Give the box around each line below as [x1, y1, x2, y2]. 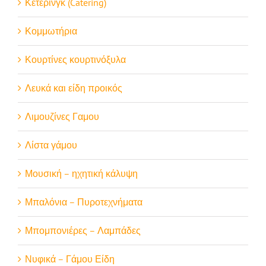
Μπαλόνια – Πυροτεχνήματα [25, 195, 142, 208]
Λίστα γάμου [25, 138, 77, 151]
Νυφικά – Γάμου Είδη [25, 252, 115, 265]
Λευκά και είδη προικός [25, 81, 122, 94]
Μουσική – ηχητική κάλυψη [25, 167, 138, 179]
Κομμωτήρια [25, 24, 77, 37]
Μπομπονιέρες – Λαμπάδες [25, 224, 141, 236]
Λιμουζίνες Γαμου [25, 110, 99, 122]
